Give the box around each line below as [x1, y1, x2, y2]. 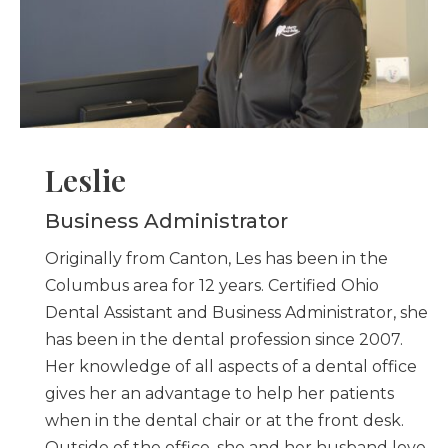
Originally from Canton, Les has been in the [45, 249, 388, 269]
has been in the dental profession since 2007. [45, 330, 403, 350]
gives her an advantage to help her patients [45, 384, 394, 404]
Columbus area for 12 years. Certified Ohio [45, 276, 379, 296]
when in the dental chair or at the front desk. [45, 411, 404, 431]
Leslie [45, 160, 126, 201]
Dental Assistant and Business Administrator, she [45, 303, 428, 323]
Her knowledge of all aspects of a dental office [45, 357, 417, 377]
